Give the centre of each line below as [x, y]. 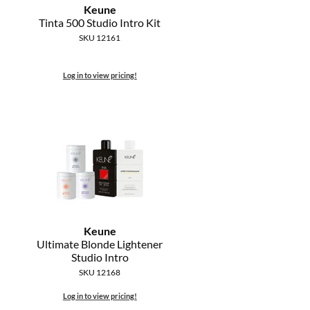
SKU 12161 [100, 38]
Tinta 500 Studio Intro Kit [100, 23]
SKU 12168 [100, 273]
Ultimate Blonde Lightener [100, 244]
